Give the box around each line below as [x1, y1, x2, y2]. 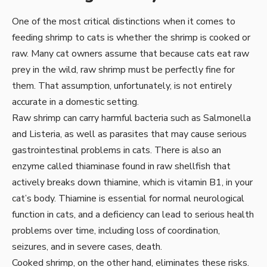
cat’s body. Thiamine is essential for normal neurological [12, 191, 244, 205]
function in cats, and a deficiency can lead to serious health [12, 207, 254, 221]
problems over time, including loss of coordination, [12, 223, 220, 237]
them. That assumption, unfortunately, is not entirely [12, 79, 232, 92]
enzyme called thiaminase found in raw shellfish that [12, 159, 231, 173]
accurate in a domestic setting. [12, 95, 139, 108]
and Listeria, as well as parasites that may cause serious [12, 127, 247, 141]
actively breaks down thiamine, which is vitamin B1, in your [12, 175, 253, 189]
